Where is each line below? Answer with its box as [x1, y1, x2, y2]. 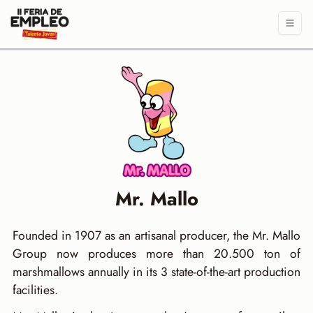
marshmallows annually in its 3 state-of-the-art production [12, 262, 301, 281]
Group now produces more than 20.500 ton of [12, 244, 301, 263]
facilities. [12, 280, 58, 299]
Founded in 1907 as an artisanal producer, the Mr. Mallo [12, 226, 301, 245]
